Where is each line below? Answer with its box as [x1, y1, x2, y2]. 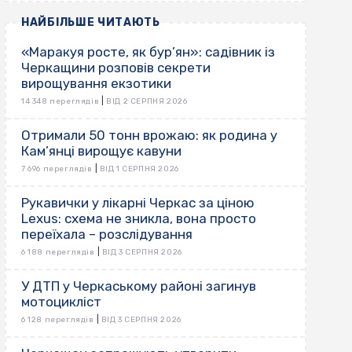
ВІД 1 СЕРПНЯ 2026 [99, 164, 179, 174]
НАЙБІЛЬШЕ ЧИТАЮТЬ [21, 16, 160, 30]
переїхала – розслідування [21, 226, 192, 243]
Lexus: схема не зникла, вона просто [21, 211, 256, 227]
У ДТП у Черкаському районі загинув [21, 278, 256, 295]
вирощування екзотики [21, 75, 171, 92]
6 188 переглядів [21, 247, 95, 258]
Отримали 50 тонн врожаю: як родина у [21, 127, 277, 144]
